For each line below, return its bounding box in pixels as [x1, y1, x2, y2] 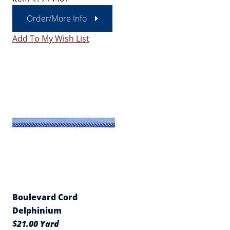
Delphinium [12, 205, 62, 216]
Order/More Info [27, 13, 87, 24]
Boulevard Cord [12, 191, 78, 203]
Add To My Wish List [12, 33, 89, 44]
